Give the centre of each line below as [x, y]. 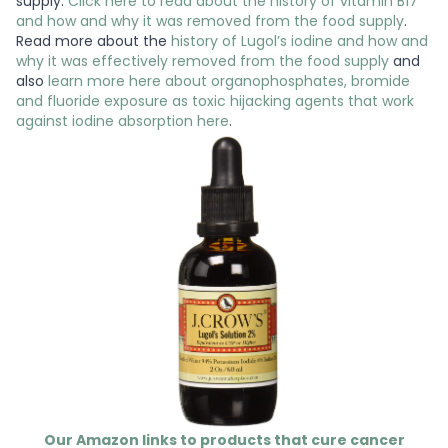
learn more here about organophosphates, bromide [227, 80]
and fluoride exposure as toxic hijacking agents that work [215, 100]
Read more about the [93, 40]
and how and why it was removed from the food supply [210, 20]
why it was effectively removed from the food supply [202, 60]
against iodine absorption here [122, 120]
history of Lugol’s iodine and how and [299, 40]
